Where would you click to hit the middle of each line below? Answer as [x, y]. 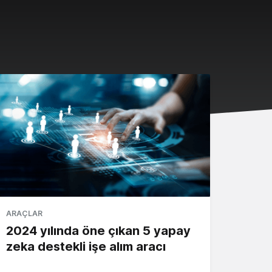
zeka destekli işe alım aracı [86, 246]
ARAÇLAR [24, 213]
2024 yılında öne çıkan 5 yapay [98, 230]
